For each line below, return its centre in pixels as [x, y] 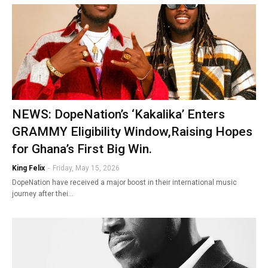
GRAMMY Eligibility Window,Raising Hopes [132, 131]
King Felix [28, 168]
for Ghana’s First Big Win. [82, 149]
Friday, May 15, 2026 [86, 168]
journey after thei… [43, 194]
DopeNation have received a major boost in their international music [124, 182]
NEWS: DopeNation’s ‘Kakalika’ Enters [118, 114]
